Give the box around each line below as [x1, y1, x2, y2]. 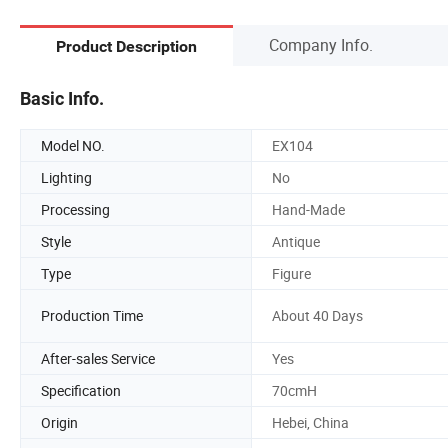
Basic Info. [20, 87, 104, 109]
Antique [272, 231, 320, 251]
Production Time [41, 306, 143, 326]
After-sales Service [41, 348, 155, 368]
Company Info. [269, 33, 373, 56]
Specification [41, 380, 121, 400]
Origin [41, 412, 78, 432]
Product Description [56, 37, 197, 57]
